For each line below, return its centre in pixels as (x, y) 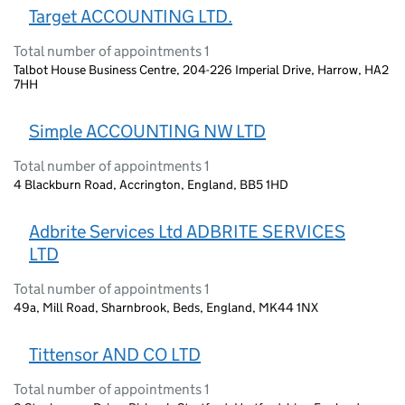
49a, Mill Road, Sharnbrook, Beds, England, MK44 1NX (166, 308)
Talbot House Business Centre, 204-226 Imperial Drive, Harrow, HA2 (201, 70)
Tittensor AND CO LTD (115, 355)
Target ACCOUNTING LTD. (131, 17)
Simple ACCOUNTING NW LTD (147, 132)
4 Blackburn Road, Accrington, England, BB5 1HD (151, 185)
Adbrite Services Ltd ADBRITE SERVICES (187, 232)
